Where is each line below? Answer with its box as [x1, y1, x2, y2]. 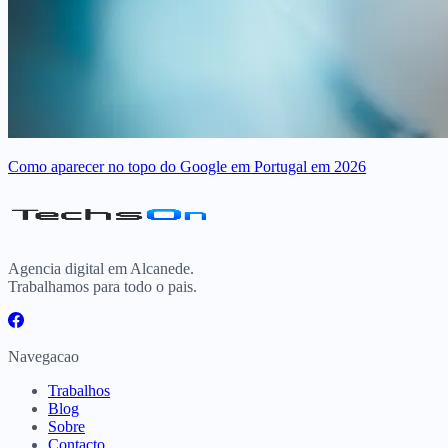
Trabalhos [48, 382, 110, 400]
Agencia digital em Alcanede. [8, 260, 194, 278]
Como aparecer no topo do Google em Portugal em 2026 [8, 158, 366, 176]
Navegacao [8, 348, 79, 366]
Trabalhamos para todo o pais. [8, 278, 197, 296]
